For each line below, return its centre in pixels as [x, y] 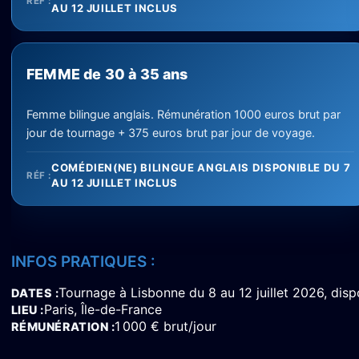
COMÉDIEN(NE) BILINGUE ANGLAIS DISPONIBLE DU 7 [201, 167]
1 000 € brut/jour [166, 326]
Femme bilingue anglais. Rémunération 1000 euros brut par [184, 114]
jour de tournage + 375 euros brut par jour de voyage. [171, 133]
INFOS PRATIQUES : [83, 262]
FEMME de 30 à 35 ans [107, 74]
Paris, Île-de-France [103, 309]
